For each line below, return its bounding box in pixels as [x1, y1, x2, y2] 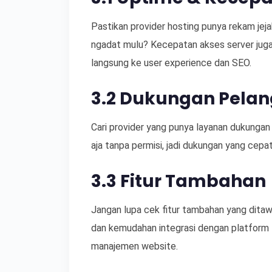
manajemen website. [91, 240, 178, 252]
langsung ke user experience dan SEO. [91, 57, 251, 69]
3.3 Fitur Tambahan [91, 169, 266, 193]
